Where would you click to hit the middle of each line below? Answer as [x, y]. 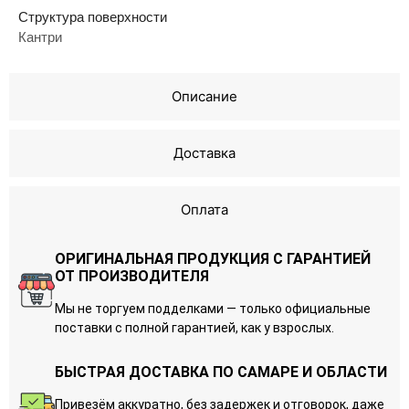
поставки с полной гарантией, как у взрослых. [194, 327]
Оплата [204, 209]
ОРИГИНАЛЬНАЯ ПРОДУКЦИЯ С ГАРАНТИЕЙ [213, 258]
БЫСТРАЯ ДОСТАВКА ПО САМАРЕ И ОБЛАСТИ [221, 372]
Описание [204, 96]
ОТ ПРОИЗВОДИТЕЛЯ [132, 276]
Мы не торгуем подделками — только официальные [213, 308]
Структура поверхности [93, 16]
